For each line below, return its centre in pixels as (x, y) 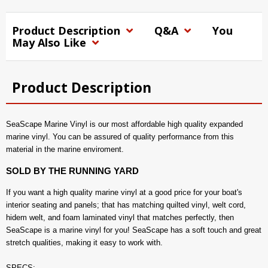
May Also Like (51, 43)
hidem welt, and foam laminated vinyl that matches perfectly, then (120, 217)
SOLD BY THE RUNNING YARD (72, 170)
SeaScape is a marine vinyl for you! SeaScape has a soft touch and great (134, 230)
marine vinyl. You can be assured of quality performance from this (120, 137)
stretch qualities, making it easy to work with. (84, 242)
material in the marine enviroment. (65, 150)
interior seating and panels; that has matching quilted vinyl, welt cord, (126, 205)
